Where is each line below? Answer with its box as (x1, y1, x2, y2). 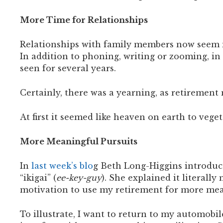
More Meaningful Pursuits (20, 136, 137, 146)
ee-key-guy (56, 172, 102, 183)
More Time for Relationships (20, 14, 148, 25)
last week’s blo (31, 160, 93, 171)
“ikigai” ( (20, 172, 56, 183)
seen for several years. (20, 63, 116, 73)
